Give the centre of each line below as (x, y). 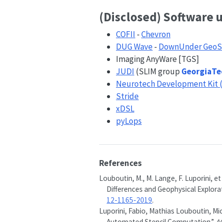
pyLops (129, 121)
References (120, 163)
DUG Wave (134, 47)
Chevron (156, 34)
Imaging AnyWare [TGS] (158, 59)
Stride (127, 96)
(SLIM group (159, 71)
